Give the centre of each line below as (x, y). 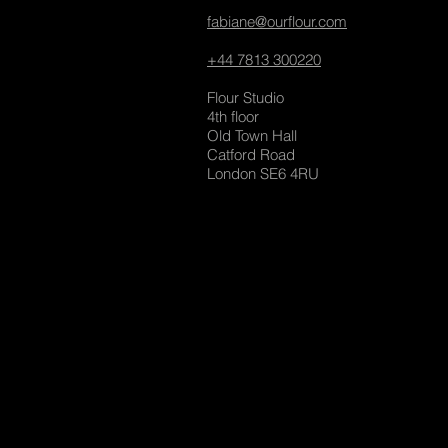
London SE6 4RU (263, 173)
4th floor (233, 116)
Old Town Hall (252, 135)
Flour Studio (245, 97)
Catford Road (251, 154)
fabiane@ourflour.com (277, 21)
